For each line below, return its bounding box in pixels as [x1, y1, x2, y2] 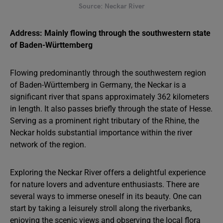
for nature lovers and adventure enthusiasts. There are [10, 180, 199, 189]
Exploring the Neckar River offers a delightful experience [10, 168, 206, 177]
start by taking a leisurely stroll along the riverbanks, [10, 204, 192, 213]
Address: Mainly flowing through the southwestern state [10, 28, 211, 38]
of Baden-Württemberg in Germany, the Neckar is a [10, 80, 186, 90]
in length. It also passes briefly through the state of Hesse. [10, 104, 213, 113]
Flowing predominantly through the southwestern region [10, 68, 206, 78]
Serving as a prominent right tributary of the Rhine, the [10, 116, 199, 125]
